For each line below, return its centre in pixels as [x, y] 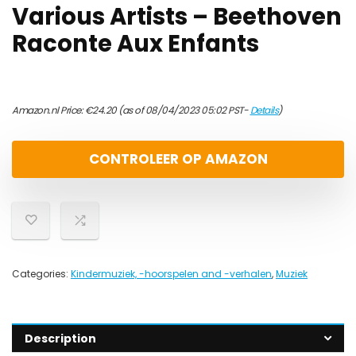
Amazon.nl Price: [48, 110]
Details [264, 110]
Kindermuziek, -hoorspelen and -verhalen [171, 274]
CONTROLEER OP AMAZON [178, 159]
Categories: [41, 274]
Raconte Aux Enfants [135, 44]
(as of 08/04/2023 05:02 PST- [183, 110]
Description [60, 339]
